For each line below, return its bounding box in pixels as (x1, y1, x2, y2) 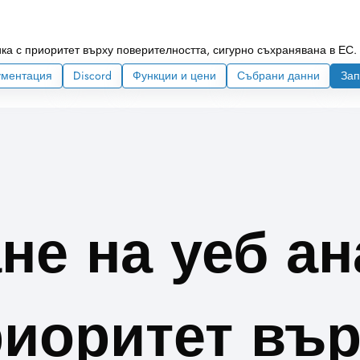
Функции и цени (133, 67, 216, 84)
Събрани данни (237, 67, 320, 84)
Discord (73, 67, 112, 84)
